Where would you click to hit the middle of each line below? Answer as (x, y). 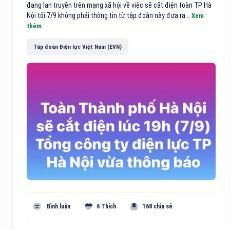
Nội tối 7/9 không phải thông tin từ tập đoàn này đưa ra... (109, 16)
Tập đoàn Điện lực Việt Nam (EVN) (78, 46)
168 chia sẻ (157, 206)
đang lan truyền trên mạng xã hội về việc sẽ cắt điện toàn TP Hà (119, 5)
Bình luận (58, 206)
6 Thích (107, 206)
